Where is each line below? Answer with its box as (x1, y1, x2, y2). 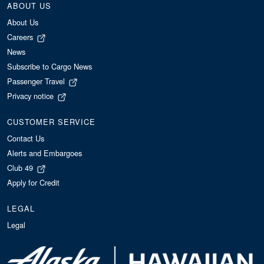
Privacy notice (7, 90, 56, 101)
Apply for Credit (7, 177, 60, 188)
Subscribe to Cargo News (7, 61, 92, 72)
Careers (7, 31, 35, 42)
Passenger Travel (7, 75, 67, 87)
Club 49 (7, 162, 35, 173)
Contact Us (7, 133, 44, 144)
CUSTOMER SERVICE (7, 116, 95, 127)
